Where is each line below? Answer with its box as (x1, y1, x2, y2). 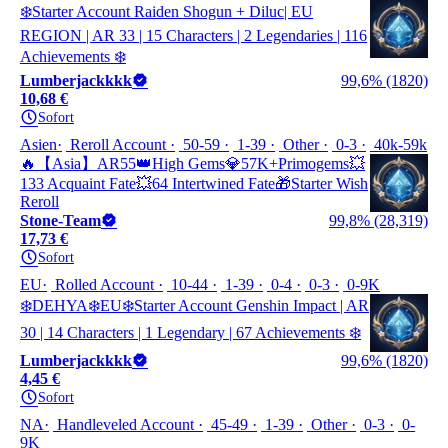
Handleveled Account (53, 416, 198, 433)
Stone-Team (20, 212, 101, 229)
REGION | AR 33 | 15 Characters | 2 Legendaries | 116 (20, 27, 367, 44)
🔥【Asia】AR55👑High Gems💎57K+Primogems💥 (20, 155, 365, 172)
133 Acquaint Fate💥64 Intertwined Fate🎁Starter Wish (20, 175, 368, 192)
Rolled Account (51, 276, 158, 293)
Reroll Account (66, 136, 170, 153)
